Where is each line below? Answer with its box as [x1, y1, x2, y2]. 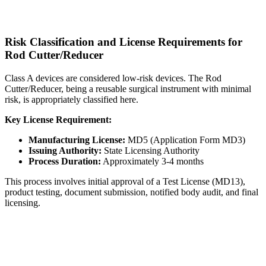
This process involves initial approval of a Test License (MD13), [5, 176, 245, 187]
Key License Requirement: [5, 115, 112, 125]
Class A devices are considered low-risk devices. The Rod [5, 73, 221, 84]
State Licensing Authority [102, 145, 199, 156]
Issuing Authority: [28, 145, 102, 156]
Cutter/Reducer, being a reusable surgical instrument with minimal [5, 84, 251, 94]
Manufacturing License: [28, 135, 125, 145]
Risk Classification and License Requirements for [5, 36, 242, 49]
